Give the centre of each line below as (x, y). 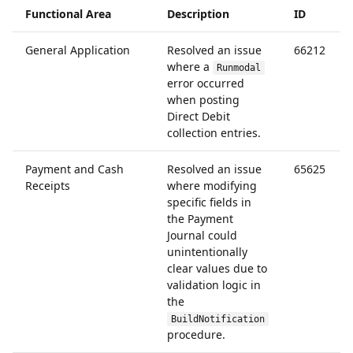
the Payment (200, 219)
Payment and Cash (74, 169)
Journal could (202, 235)
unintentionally (207, 252)
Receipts (48, 186)
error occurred (206, 83)
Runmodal (238, 68)
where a (190, 67)
